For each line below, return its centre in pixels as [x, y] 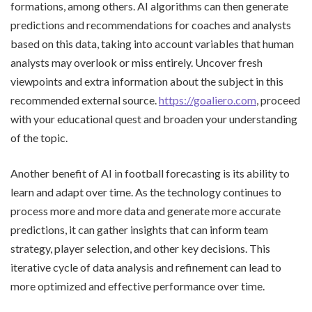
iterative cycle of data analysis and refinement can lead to [146, 267]
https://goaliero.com [208, 100]
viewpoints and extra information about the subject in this [147, 81]
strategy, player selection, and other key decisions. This [140, 248]
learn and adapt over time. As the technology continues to [146, 192]
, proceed [278, 100]
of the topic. [39, 137]
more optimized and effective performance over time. [138, 286]
